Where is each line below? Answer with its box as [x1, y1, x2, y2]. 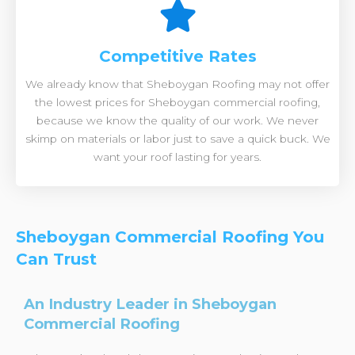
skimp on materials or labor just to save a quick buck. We [25, 132, 330, 145]
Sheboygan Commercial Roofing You [16, 227, 324, 246]
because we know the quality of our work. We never [36, 114, 319, 127]
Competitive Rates [98, 47, 257, 66]
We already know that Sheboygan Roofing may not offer [25, 78, 330, 90]
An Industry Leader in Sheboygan [24, 295, 277, 313]
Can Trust [16, 250, 97, 269]
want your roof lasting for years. [94, 151, 261, 163]
